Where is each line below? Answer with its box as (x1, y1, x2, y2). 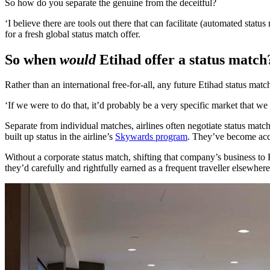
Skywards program (115, 131, 187, 142)
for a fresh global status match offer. (5, 28, 140, 39)
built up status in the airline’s (5, 131, 115, 142)
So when (5, 51, 60, 67)
